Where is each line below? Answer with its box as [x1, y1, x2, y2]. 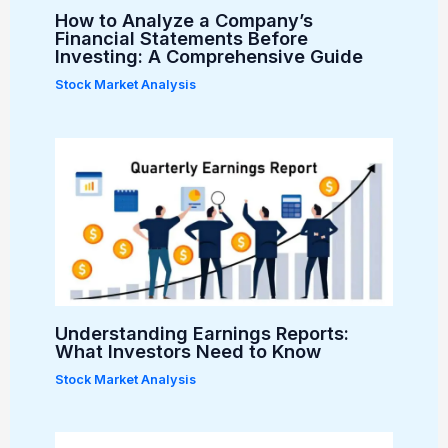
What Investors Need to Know [55, 340, 322, 363]
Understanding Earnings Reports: [55, 322, 350, 345]
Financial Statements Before [55, 27, 309, 50]
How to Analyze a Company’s [55, 9, 314, 32]
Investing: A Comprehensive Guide [55, 45, 364, 68]
